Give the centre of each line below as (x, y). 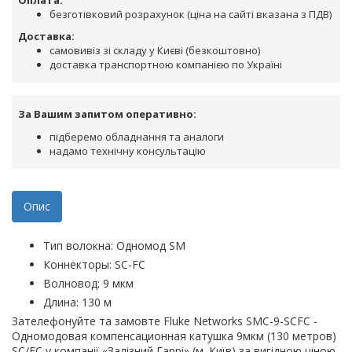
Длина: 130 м (77, 302)
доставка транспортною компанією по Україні (166, 65)
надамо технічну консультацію (128, 151)
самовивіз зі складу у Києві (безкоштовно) (155, 51)
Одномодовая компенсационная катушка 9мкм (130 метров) (174, 336)
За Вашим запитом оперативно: (107, 114)
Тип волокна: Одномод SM (114, 246)
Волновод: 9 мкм (88, 284)
